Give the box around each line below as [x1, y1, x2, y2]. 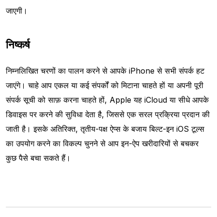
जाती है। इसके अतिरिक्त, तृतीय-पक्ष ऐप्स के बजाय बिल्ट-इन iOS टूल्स [6, 124, 204, 134]
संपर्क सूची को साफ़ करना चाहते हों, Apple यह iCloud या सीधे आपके [6, 95, 209, 105]
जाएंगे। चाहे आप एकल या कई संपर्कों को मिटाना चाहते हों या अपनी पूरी [6, 80, 203, 91]
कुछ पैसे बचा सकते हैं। [6, 153, 71, 163]
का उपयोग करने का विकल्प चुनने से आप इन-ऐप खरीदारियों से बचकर [6, 139, 199, 149]
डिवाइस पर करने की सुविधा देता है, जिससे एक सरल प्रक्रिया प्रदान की [6, 109, 210, 120]
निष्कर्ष [6, 38, 30, 51]
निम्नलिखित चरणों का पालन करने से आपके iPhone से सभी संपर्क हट [6, 66, 204, 76]
